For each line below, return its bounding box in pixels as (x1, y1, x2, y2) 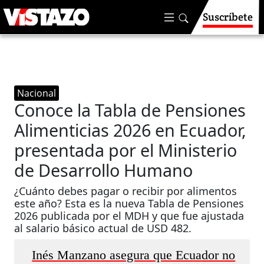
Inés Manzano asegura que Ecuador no (32, 248, 236, 262)
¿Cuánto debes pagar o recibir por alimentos (14, 184, 237, 198)
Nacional (17, 87, 57, 100)
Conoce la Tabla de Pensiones (14, 98, 246, 121)
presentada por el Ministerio (14, 138, 237, 161)
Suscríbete (203, 10, 253, 24)
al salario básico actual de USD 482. (14, 221, 192, 235)
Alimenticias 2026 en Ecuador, (14, 118, 247, 141)
